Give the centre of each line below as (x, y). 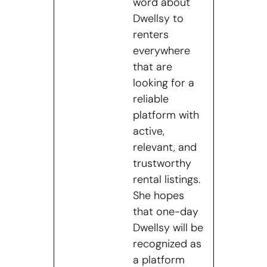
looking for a (163, 83)
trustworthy (162, 163)
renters (150, 34)
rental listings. (166, 179)
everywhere (161, 50)
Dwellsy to (158, 18)
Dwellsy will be (168, 227)
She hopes (158, 195)
